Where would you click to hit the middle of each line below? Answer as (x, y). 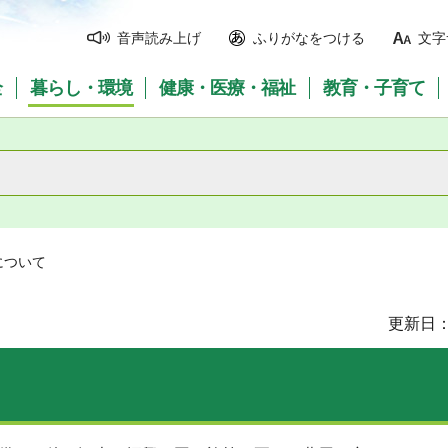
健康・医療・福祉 (227, 88)
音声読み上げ (159, 38)
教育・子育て (374, 88)
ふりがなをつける (309, 38)
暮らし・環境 (80, 88)
